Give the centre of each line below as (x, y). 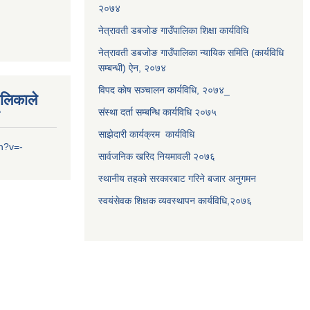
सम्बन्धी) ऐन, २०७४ (132, 68)
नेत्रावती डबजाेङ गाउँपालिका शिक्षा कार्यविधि (173, 30)
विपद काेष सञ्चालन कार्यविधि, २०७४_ (164, 90)
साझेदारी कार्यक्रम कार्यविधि (146, 134)
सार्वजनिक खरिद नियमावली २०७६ (157, 156)
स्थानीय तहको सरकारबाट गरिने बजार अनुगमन (179, 179)
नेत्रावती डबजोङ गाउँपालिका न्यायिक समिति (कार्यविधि (191, 53)
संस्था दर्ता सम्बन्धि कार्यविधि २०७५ (157, 112)
